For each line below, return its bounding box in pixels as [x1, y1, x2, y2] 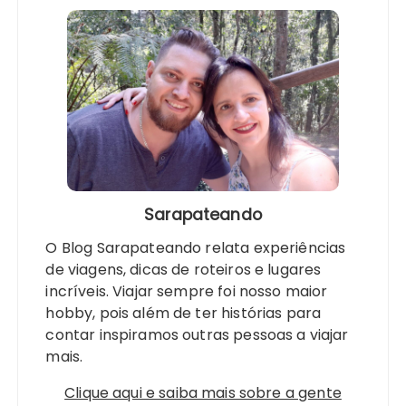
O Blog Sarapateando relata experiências [45, 237, 346, 259]
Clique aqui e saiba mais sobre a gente [64, 382, 342, 404]
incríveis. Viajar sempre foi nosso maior [45, 281, 328, 303]
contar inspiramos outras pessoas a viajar [45, 324, 349, 346]
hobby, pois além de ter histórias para [45, 303, 322, 324]
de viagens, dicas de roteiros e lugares [45, 259, 322, 281]
